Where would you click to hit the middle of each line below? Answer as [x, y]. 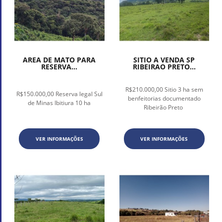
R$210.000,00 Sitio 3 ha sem [164, 89]
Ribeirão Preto [164, 107]
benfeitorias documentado [164, 98]
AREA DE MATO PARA [59, 59]
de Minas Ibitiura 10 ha [59, 103]
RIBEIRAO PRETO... [164, 66]
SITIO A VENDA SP [164, 59]
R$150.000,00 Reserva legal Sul [59, 94]
